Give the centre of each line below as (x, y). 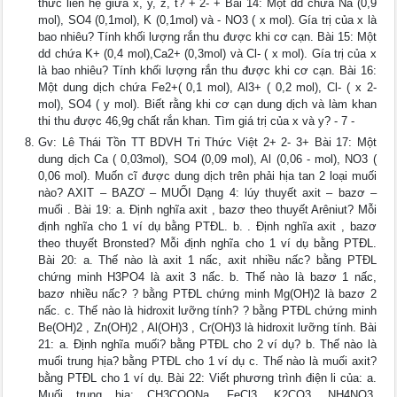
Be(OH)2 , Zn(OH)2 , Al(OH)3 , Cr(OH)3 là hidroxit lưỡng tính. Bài (207, 328)
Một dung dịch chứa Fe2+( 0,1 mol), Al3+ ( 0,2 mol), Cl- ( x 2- (207, 88)
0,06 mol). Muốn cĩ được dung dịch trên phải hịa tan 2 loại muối (207, 176)
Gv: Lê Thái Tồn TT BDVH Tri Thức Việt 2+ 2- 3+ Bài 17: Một (207, 143)
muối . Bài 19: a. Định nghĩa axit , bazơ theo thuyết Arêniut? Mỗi (207, 210)
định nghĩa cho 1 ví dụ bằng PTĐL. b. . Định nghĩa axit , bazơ (207, 227)
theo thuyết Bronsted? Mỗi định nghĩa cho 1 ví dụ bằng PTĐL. (207, 244)
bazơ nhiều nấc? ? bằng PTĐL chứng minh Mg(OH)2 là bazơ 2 (207, 294)
